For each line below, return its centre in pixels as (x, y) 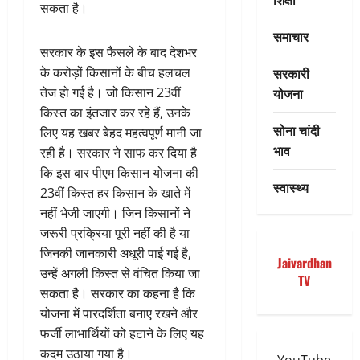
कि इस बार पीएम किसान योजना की (119, 173)
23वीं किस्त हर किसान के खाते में (115, 193)
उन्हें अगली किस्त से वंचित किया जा (120, 274)
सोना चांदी (296, 130)
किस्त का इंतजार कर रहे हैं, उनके (115, 113)
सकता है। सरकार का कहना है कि (118, 294)
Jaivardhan (304, 263)
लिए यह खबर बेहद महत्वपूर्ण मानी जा (121, 133)
